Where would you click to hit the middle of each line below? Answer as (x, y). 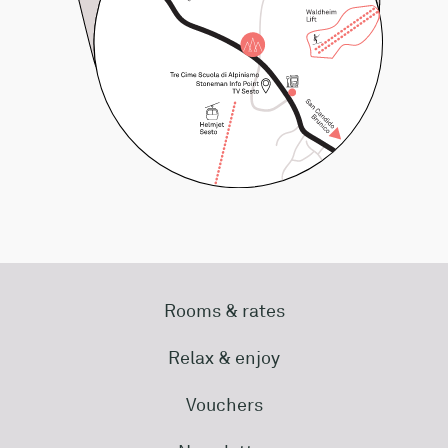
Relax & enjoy (224, 356)
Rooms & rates (224, 309)
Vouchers (224, 403)
